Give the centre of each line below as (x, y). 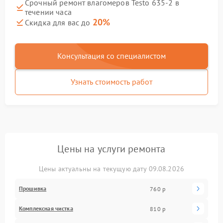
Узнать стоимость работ (111, 82)
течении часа (48, 12)
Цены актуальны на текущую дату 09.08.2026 (111, 169)
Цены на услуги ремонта (111, 149)
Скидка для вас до (59, 22)
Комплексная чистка (46, 208)
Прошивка (33, 188)
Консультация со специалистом (111, 56)
